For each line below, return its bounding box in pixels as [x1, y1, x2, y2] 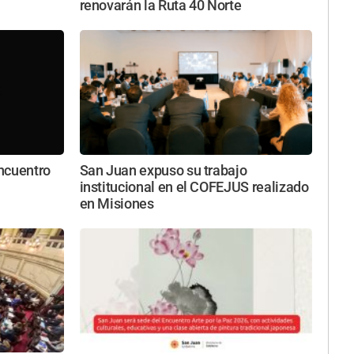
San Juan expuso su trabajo [79, 162, 247, 179]
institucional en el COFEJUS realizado [79, 179, 309, 195]
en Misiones [79, 195, 154, 212]
